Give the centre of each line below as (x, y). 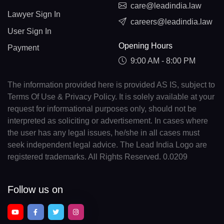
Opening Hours (145, 45)
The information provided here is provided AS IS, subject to (111, 84)
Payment (23, 48)
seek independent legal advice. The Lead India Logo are (107, 144)
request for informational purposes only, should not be (102, 108)
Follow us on (35, 190)
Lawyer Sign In (34, 14)
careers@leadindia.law (171, 22)
